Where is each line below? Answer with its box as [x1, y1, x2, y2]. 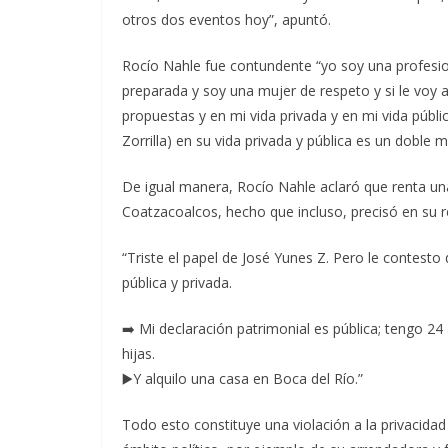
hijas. [122, 343, 155, 363]
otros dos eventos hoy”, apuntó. [122, 9, 331, 29]
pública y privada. [122, 272, 232, 292]
